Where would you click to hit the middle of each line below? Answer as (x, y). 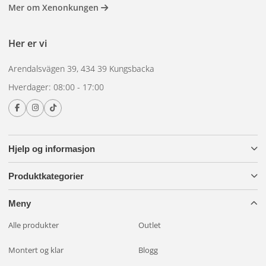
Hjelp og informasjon (52, 148)
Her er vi (28, 44)
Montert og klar (36, 250)
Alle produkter (34, 225)
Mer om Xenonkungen (55, 8)
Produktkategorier (46, 176)
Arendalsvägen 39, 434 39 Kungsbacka (81, 68)
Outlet (150, 225)
